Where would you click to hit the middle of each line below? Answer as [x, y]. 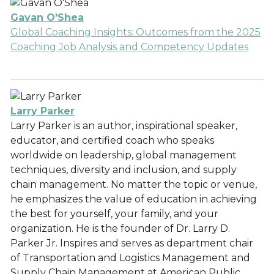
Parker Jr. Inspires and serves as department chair [132, 243]
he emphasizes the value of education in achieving [134, 199]
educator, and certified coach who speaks [112, 140]
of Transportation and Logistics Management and [130, 258]
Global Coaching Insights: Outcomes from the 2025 [135, 32]
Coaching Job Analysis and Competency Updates [129, 47]
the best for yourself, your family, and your [114, 214]
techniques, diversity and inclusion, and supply [124, 170]
